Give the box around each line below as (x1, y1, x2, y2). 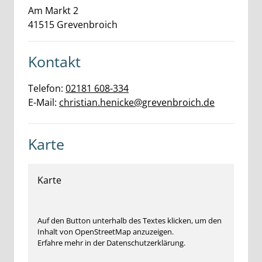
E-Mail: (28, 96, 59, 109)
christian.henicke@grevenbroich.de (59, 96, 215, 109)
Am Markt (28, 4, 71, 17)
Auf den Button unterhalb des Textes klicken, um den (37, 215, 222, 226)
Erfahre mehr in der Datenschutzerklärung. (37, 237, 185, 248)
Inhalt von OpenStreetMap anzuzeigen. (37, 226, 174, 237)
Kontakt (28, 51, 81, 71)
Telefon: (28, 82, 65, 95)
